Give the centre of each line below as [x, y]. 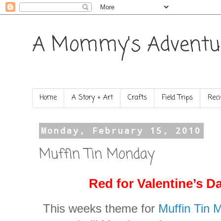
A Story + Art [92, 98]
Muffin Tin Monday [97, 155]
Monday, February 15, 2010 [121, 131]
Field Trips [177, 98]
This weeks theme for [101, 208]
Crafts [137, 98]
